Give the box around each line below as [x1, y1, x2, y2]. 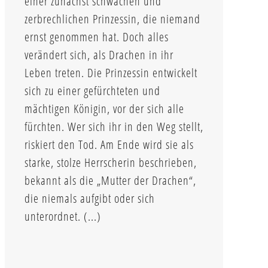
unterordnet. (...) [25, 208, 101, 224]
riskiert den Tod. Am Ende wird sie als [25, 136, 194, 153]
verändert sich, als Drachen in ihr [25, 46, 173, 63]
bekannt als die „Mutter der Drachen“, [25, 172, 196, 188]
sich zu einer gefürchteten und [25, 82, 160, 99]
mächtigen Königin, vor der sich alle [25, 100, 184, 117]
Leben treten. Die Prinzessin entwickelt [25, 64, 197, 81]
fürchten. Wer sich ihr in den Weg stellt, [25, 118, 203, 135]
